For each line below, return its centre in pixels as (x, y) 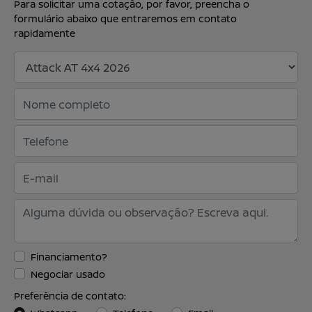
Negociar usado (68, 274)
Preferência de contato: (70, 295)
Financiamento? (69, 256)
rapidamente (45, 33)
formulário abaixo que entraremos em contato (125, 18)
